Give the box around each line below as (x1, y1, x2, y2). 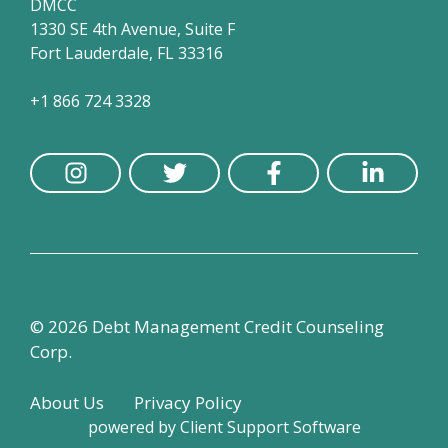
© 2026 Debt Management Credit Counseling (30, 315, 384, 338)
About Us (30, 390, 104, 414)
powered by (87, 415, 180, 438)
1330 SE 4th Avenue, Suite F (30, 18, 235, 40)
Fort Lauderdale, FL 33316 (30, 42, 223, 64)
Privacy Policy (134, 390, 242, 414)
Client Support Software (179, 415, 361, 438)
